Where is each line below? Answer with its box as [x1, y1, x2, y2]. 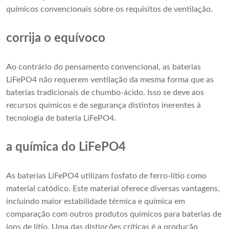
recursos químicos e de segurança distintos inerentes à [6, 101, 201, 110]
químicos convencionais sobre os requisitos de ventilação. [6, 5, 213, 14]
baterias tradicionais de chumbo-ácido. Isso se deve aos [6, 88, 204, 97]
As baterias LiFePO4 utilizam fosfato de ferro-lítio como [6, 172, 207, 180]
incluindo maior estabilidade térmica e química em [6, 197, 185, 206]
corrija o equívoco [6, 32, 105, 45]
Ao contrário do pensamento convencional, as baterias [6, 63, 201, 72]
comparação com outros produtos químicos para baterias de [6, 210, 221, 219]
